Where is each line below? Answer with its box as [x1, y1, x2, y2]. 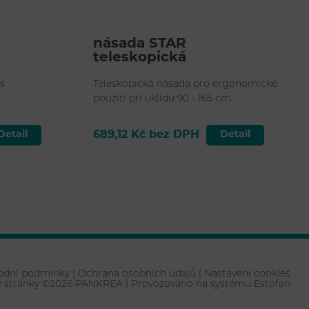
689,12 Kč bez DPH [92, 129, 199, 141]
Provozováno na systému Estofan [131, 279, 291, 290]
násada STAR [92, 37, 186, 51]
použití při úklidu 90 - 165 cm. [92, 93, 233, 104]
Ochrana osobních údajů [78, 268, 197, 279]
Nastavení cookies [204, 268, 291, 279]
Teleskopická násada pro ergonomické [92, 79, 277, 90]
